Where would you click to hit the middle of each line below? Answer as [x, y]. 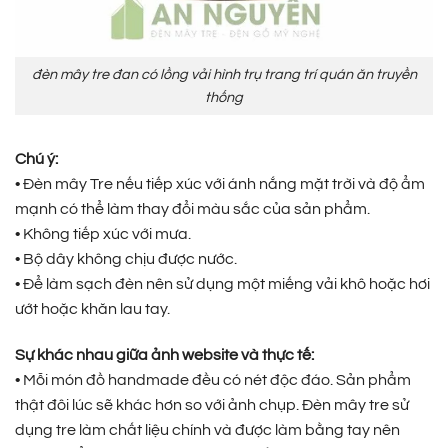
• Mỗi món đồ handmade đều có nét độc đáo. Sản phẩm [213, 379]
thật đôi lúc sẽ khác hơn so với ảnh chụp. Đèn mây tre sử [212, 404]
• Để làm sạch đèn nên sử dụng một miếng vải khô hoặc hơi [222, 283]
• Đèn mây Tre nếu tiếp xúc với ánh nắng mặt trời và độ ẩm [220, 183]
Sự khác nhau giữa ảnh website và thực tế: [164, 354]
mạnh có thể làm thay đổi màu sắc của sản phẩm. [192, 208]
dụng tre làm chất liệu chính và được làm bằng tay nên [207, 429]
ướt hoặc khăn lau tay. [92, 308]
